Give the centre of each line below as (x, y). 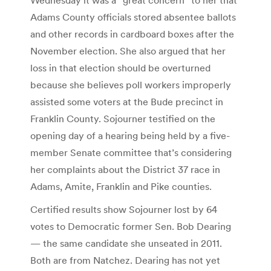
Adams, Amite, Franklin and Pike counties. (121, 186)
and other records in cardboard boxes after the (132, 34)
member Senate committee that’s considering (131, 152)
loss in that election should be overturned (120, 67)
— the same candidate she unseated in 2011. (126, 243)
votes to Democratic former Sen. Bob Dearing (131, 226)
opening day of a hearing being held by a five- (130, 135)
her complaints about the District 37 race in (125, 169)
